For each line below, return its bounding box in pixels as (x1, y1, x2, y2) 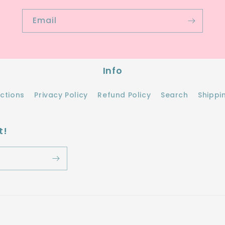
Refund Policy (97, 90, 151, 100)
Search (160, 90, 188, 100)
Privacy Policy (34, 90, 88, 100)
